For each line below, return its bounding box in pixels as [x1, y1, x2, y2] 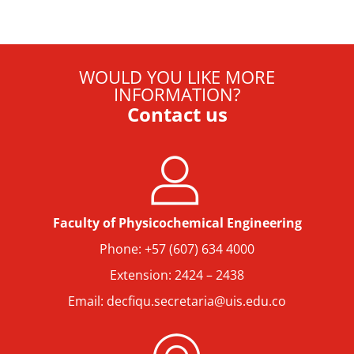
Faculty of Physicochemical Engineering [52, 214, 302, 232]
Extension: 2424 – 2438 [110, 266, 244, 284]
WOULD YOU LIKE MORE [79, 65, 275, 89]
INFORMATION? [113, 82, 241, 107]
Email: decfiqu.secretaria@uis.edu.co [68, 292, 286, 311]
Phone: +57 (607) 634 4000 [100, 240, 254, 258]
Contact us [126, 101, 228, 128]
